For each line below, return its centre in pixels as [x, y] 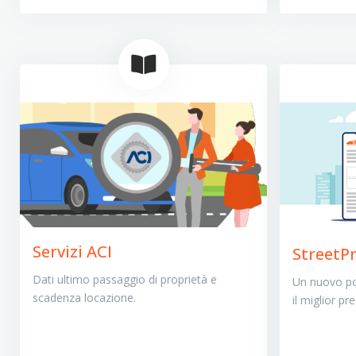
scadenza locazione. [84, 298]
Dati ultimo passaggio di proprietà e [124, 280]
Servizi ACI [72, 252]
